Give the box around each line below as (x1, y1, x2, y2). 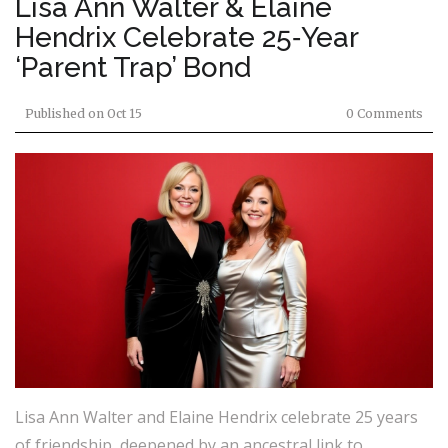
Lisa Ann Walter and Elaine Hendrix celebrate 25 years (15, 406, 418, 429)
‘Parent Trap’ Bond (15, 51, 251, 85)
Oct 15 (104, 106, 142, 122)
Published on (25, 106, 104, 122)
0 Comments (346, 106, 423, 122)
